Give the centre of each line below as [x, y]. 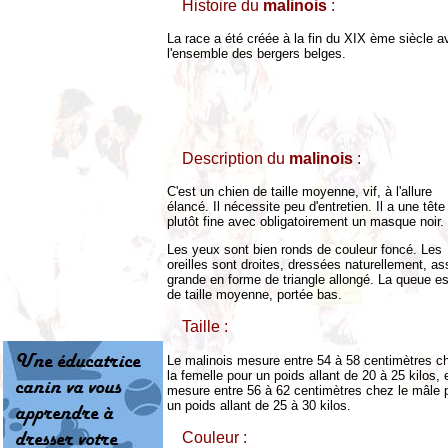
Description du [235, 159]
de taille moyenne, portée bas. [254, 295]
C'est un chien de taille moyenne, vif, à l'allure [299, 192]
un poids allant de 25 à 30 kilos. [259, 405]
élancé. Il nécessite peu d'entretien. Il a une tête [306, 207]
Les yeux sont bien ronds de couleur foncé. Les [304, 250]
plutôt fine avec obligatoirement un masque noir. [305, 222]
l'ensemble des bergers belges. [256, 54]
